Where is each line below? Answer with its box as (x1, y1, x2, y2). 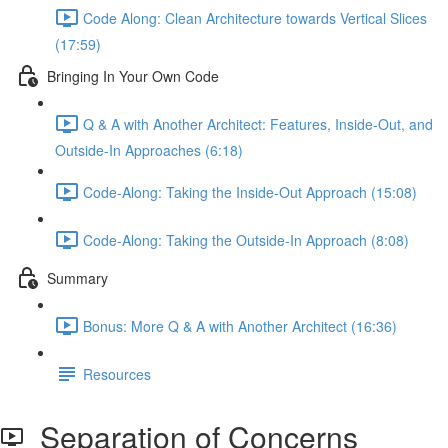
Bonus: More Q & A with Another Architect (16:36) (83, 315, 397, 336)
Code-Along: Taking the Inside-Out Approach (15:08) (83, 181, 417, 202)
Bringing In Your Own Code (47, 65, 219, 86)
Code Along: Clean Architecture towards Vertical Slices (83, 7, 427, 28)
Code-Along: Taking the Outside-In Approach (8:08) (83, 229, 409, 250)
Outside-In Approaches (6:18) (55, 140, 243, 160)
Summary (47, 267, 108, 288)
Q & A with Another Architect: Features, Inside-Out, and (83, 113, 433, 134)
